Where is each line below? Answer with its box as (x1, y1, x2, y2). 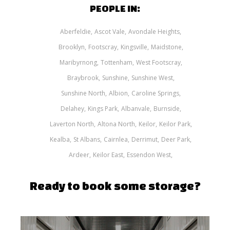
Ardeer (69, 150, 90, 159)
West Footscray (136, 57, 181, 67)
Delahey (60, 104, 84, 113)
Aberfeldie (60, 27, 91, 36)
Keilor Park (159, 119, 190, 128)
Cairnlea (104, 135, 128, 144)
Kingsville (120, 42, 147, 51)
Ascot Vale (94, 27, 125, 36)
